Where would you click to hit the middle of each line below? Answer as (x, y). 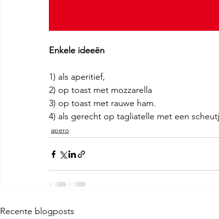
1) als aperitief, (78, 77)
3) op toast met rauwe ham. (102, 103)
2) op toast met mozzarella (100, 90)
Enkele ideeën (78, 50)
